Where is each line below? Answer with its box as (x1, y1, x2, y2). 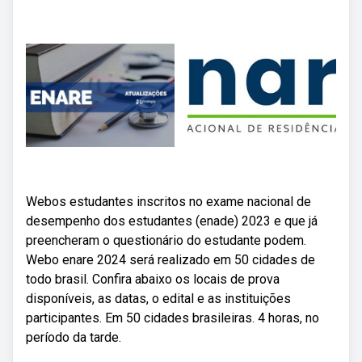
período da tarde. (26, 330, 121, 345)
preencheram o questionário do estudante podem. (26, 233, 306, 248)
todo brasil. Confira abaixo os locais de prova (26, 271, 280, 287)
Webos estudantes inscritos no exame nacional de (26, 194, 311, 209)
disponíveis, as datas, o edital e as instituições (26, 291, 291, 306)
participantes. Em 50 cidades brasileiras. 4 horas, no (26, 310, 319, 326)
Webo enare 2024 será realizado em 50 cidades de (26, 252, 315, 267)
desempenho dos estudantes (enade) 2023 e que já (26, 213, 318, 229)
